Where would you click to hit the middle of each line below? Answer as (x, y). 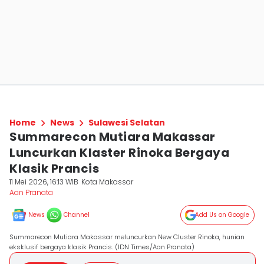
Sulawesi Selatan (127, 123)
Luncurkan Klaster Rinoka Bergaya (119, 153)
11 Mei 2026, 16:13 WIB (44, 182)
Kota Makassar (108, 182)
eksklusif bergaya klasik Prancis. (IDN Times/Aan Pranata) (102, 247)
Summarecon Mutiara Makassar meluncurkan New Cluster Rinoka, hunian (127, 237)
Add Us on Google (222, 215)
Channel (77, 215)
